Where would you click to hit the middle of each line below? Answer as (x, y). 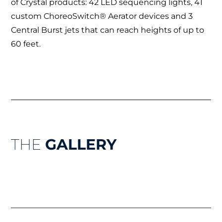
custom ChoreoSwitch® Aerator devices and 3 (102, 16)
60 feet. (26, 44)
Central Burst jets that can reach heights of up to (108, 30)
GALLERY (79, 144)
